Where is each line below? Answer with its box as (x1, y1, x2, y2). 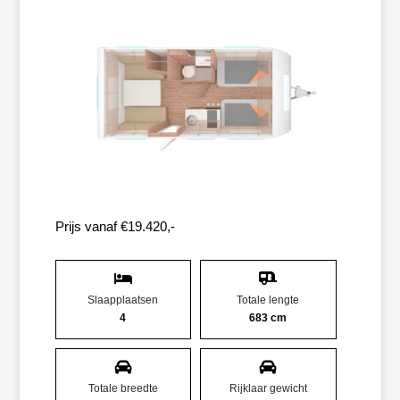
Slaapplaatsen (87, 293, 159, 306)
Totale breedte (87, 381, 158, 395)
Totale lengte (237, 293, 300, 306)
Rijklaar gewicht (229, 381, 307, 395)
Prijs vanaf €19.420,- (54, 218, 175, 234)
